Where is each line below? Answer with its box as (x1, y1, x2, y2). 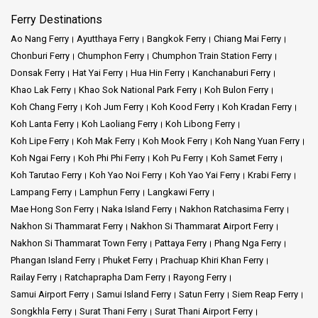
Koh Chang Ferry (11, 102, 77, 113)
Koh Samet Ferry (211, 153, 278, 164)
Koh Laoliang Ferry (82, 119, 158, 130)
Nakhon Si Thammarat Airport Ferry (131, 221, 273, 232)
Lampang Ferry (11, 187, 72, 198)
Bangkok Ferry (147, 33, 206, 45)
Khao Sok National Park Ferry (79, 84, 197, 96)
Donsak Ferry (11, 67, 65, 79)
